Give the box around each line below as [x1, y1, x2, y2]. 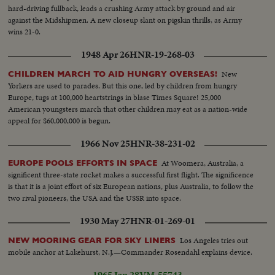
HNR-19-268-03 [129, 48, 195, 62]
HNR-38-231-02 [130, 137, 195, 151]
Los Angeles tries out [180, 234, 249, 247]
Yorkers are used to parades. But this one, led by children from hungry [8, 80, 238, 92]
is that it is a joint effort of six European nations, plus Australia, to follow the [8, 180, 254, 193]
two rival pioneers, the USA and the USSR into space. [8, 192, 182, 204]
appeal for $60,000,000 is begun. [8, 115, 111, 127]
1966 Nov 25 [80, 137, 130, 151]
